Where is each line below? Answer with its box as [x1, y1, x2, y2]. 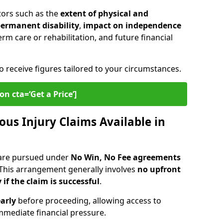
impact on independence [83, 20, 181, 31]
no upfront [137, 164, 181, 175]
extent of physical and [60, 8, 148, 19]
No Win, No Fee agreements [71, 152, 181, 163]
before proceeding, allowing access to [16, 195, 161, 206]
